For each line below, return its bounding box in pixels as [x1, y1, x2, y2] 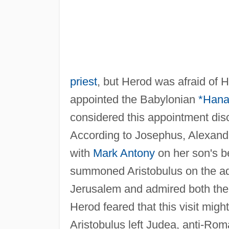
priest [70, 75, 97, 88]
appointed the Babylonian [70, 93, 198, 106]
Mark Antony [93, 146, 155, 159]
